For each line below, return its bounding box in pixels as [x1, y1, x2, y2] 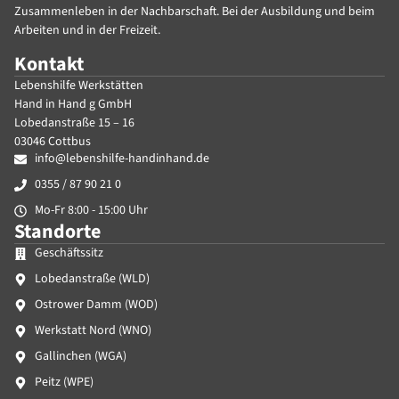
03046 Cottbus [14, 132, 91, 151]
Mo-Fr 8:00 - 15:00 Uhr [34, 201, 148, 220]
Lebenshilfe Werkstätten [14, 76, 143, 94]
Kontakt [14, 49, 84, 78]
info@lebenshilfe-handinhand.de [34, 150, 209, 168]
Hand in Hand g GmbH [14, 94, 132, 113]
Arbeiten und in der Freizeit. [14, 20, 160, 39]
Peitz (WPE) [34, 373, 94, 392]
